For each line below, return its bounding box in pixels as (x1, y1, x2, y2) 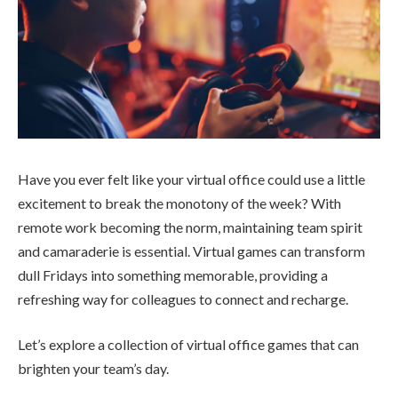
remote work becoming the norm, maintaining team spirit (18, 218, 362, 235)
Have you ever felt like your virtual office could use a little (18, 170, 365, 187)
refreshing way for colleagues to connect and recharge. (18, 290, 348, 307)
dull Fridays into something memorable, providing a (18, 266, 328, 283)
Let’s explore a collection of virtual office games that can (18, 336, 359, 354)
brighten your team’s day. (18, 360, 169, 378)
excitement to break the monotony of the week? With (18, 194, 341, 211)
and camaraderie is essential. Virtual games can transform (18, 242, 365, 259)
